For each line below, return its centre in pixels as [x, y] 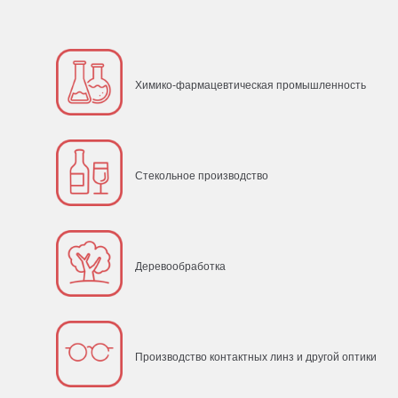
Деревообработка [180, 267]
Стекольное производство [202, 176]
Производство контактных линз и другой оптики [256, 358]
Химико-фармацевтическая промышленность [251, 86]
